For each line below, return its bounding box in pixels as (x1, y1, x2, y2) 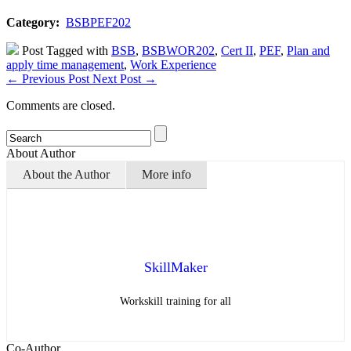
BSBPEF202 (66, 16, 131, 30)
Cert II (221, 44, 253, 58)
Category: (6, 16, 63, 30)
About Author (6, 147, 75, 161)
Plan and (287, 44, 330, 58)
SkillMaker (143, 259, 208, 276)
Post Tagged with (19, 44, 111, 58)
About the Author (23, 168, 110, 182)
